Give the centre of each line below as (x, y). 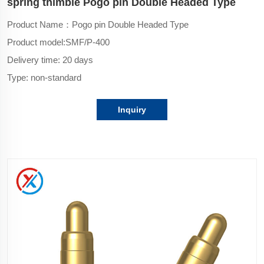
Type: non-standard (44, 77)
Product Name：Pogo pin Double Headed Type (98, 24)
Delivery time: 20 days (50, 60)
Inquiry (132, 109)
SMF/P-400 (88, 42)
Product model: (36, 42)
